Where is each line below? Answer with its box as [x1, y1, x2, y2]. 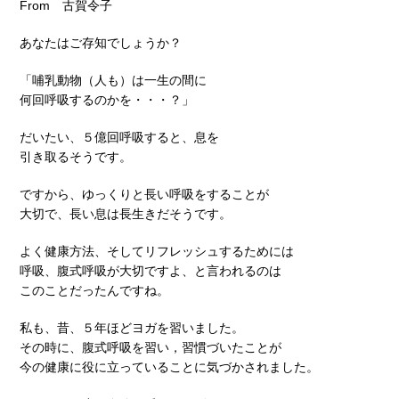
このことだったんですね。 [20, 282, 169, 297]
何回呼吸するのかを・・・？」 [20, 92, 194, 107]
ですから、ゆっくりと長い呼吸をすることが [20, 186, 269, 201]
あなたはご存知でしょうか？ [20, 35, 182, 50]
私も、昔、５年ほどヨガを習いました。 [20, 320, 244, 335]
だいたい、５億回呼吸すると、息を [20, 129, 219, 144]
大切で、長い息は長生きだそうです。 [20, 206, 232, 221]
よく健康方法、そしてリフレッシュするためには [20, 243, 294, 258]
